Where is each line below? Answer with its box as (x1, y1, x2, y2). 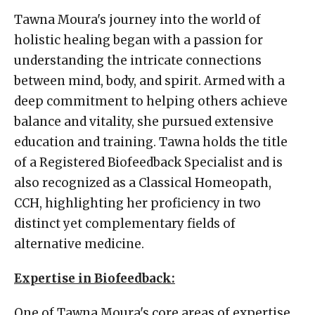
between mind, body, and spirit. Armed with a (14, 72, 285, 89)
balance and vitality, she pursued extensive (14, 113, 274, 129)
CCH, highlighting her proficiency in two (14, 195, 261, 211)
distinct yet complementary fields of (14, 215, 236, 231)
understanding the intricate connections (14, 52, 262, 68)
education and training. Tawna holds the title (14, 134, 288, 150)
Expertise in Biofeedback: (14, 270, 175, 286)
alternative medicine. (14, 236, 144, 252)
